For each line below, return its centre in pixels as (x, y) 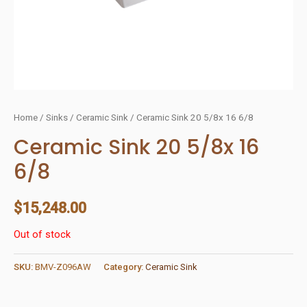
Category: (124, 267)
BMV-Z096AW (63, 267)
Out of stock (42, 234)
